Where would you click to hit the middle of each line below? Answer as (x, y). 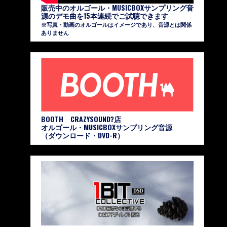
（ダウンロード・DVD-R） (83, 135)
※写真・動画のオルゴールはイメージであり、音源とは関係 (116, 25)
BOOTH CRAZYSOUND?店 (81, 119)
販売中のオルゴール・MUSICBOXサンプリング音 (117, 8)
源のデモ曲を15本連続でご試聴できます (105, 16)
